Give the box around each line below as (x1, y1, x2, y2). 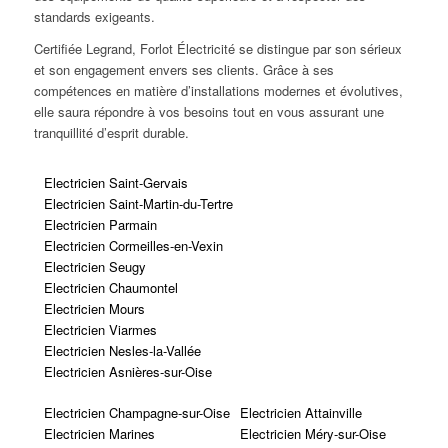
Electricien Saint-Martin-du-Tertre (43, 193, 233, 213)
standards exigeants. (33, 6, 155, 26)
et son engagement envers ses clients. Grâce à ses (33, 59, 334, 79)
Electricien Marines (43, 423, 155, 443)
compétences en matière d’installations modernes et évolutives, (33, 80, 403, 100)
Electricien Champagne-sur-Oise (43, 402, 230, 422)
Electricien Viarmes (43, 319, 157, 339)
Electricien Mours (43, 298, 145, 318)
